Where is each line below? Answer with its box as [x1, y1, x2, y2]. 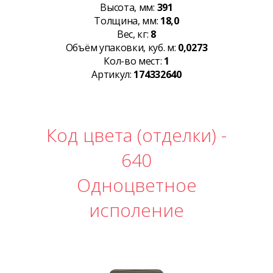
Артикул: [91, 67, 134, 81]
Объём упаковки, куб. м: [65, 40, 179, 54]
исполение [89, 197, 184, 222]
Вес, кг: [117, 27, 151, 41]
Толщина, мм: [94, 13, 161, 27]
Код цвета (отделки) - [46, 122, 227, 147]
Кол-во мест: [104, 54, 165, 68]
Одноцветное [76, 172, 197, 197]
